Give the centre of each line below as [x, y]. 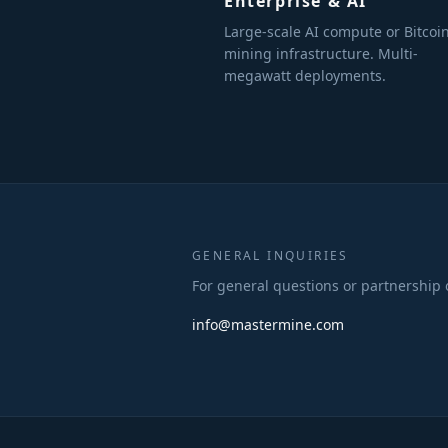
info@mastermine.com [268, 324]
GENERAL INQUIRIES [270, 255]
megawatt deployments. [305, 75]
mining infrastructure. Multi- [321, 53]
